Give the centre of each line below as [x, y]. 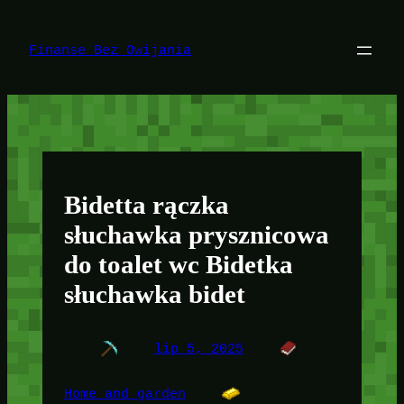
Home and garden [124, 394]
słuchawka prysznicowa [196, 234]
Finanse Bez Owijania [110, 50]
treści [31, 49]
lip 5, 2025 [198, 349]
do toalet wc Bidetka [178, 264]
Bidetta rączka [146, 204]
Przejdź [35, 14]
